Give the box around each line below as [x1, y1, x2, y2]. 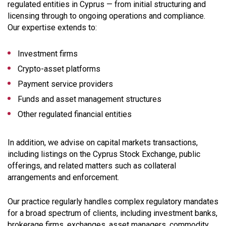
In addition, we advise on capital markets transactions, [8, 137, 198, 147]
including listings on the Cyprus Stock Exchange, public [8, 149, 200, 159]
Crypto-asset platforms [18, 64, 100, 74]
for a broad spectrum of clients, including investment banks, [8, 208, 217, 218]
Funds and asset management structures [18, 94, 161, 104]
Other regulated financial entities [18, 109, 132, 119]
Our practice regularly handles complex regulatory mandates [8, 196, 218, 206]
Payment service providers [18, 79, 113, 89]
